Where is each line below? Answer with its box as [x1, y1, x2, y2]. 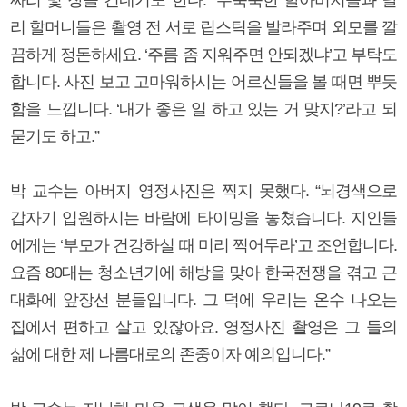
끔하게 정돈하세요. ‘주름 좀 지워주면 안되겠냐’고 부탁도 [10, 45, 397, 64]
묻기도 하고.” [10, 126, 99, 145]
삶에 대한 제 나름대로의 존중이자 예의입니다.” [10, 344, 330, 363]
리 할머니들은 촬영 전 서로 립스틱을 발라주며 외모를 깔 [10, 17, 397, 36]
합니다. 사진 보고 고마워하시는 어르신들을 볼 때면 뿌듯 [10, 72, 397, 91]
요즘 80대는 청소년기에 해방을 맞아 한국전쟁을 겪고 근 [10, 263, 397, 282]
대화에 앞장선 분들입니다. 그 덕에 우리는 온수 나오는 [10, 290, 397, 309]
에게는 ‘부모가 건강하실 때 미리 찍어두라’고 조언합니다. [10, 235, 397, 254]
